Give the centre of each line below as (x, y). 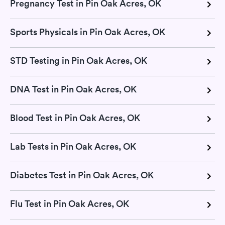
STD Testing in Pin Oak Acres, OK (79, 61)
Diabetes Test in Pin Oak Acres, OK (82, 175)
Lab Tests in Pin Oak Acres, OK (73, 147)
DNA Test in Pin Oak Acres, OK (73, 89)
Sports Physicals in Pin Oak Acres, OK (88, 32)
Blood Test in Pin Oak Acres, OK (75, 118)
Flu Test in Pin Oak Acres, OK (70, 204)
